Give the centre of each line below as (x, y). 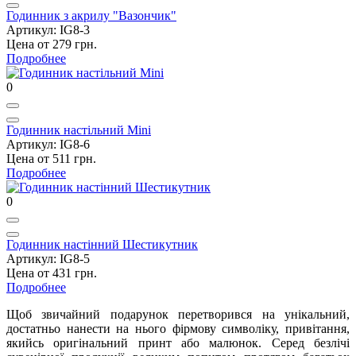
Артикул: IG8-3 (48, 29)
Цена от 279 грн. (52, 44)
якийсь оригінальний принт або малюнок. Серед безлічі (178, 342)
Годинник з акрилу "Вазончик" (91, 15)
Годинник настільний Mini (79, 130)
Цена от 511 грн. (51, 158)
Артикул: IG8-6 (48, 144)
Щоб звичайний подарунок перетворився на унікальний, (178, 314)
